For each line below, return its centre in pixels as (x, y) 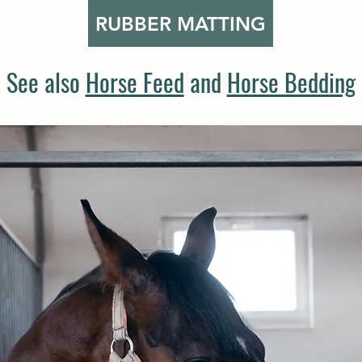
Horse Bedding (291, 82)
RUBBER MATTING (181, 23)
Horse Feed (135, 82)
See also (46, 82)
